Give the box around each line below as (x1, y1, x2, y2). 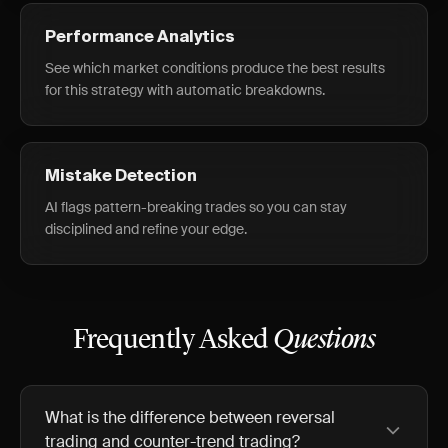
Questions (273, 327, 376, 355)
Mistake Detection (45, 169, 197, 185)
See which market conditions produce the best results (45, 59, 385, 77)
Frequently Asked (72, 327, 274, 355)
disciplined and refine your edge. (45, 220, 247, 238)
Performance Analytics (45, 30, 235, 46)
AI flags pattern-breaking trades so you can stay (45, 198, 347, 216)
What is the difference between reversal (45, 407, 335, 428)
